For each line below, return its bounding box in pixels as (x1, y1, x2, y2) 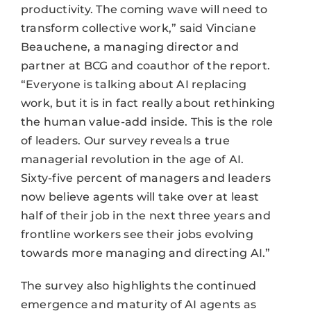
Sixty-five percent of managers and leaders (20, 171, 271, 185)
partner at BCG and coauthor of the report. (20, 58, 271, 72)
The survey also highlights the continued (20, 278, 257, 292)
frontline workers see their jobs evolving (20, 227, 253, 241)
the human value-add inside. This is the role (20, 115, 274, 128)
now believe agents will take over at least (20, 190, 260, 203)
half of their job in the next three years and (20, 208, 271, 222)
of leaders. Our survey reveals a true (20, 133, 230, 147)
